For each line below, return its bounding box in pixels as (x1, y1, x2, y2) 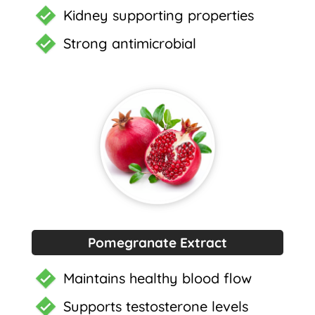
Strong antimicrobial (63, 34, 196, 52)
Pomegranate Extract (88, 233, 227, 251)
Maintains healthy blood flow (63, 269, 252, 287)
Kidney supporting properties (63, 6, 254, 24)
